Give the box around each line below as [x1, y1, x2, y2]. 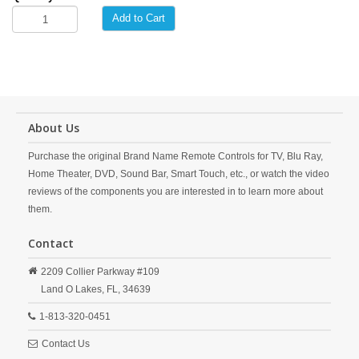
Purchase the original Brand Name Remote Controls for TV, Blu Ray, [28, 151, 323, 162]
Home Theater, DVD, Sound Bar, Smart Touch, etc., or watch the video [28, 168, 329, 179]
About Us [28, 120, 79, 135]
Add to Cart [112, 12, 165, 24]
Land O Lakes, [41, 284, 104, 295]
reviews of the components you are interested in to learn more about [28, 186, 323, 197]
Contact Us [42, 338, 90, 349]
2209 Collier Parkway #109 [41, 266, 159, 277]
